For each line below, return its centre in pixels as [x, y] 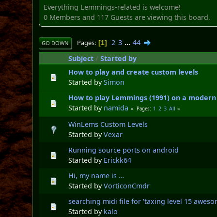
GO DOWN [55, 43]
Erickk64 [118, 160]
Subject [81, 58]
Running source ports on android [124, 150]
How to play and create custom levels [133, 72]
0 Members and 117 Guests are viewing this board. [127, 17]
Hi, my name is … [96, 175]
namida [116, 108]
